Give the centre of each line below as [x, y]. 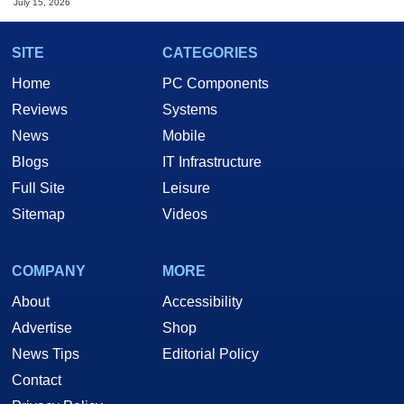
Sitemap [38, 214]
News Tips [46, 353]
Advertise [42, 327]
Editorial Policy [211, 353]
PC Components [216, 83]
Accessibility [202, 301]
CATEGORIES [210, 52]
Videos [185, 214]
